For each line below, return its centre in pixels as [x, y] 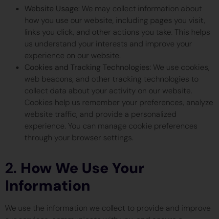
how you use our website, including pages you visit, [115, 20]
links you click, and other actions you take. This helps [117, 32]
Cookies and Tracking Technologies [87, 67]
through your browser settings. [79, 137]
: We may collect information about [140, 8]
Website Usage [51, 8]
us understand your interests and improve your [108, 44]
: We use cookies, [180, 67]
